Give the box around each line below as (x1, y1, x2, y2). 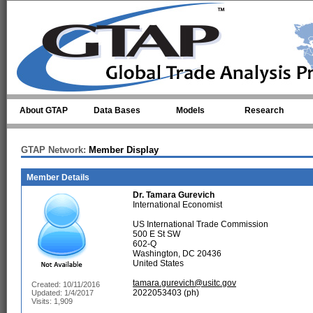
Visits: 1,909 (31, 297, 73, 305)
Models (176, 105, 205, 115)
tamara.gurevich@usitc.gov (133, 278, 236, 288)
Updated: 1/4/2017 (31, 289, 94, 297)
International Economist (133, 200, 222, 210)
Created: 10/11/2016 (31, 280, 100, 289)
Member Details (27, 173, 89, 182)
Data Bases (94, 105, 140, 115)
